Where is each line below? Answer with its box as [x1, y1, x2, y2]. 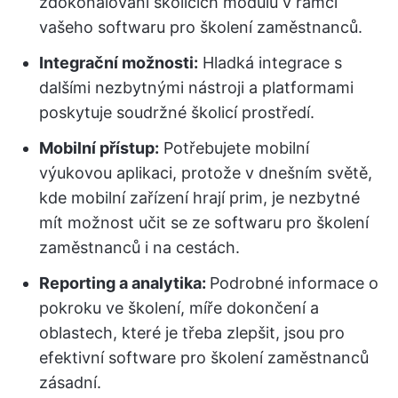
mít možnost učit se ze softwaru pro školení [39, 213, 369, 232]
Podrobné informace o [210, 274, 378, 292]
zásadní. [39, 373, 101, 392]
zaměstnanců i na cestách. [39, 238, 240, 257]
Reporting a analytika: [39, 274, 210, 292]
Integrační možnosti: [39, 53, 198, 72]
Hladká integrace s [198, 53, 342, 72]
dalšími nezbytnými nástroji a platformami [39, 78, 354, 97]
